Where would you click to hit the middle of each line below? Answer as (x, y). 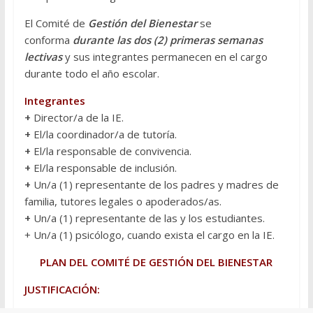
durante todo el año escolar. (92, 74)
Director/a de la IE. (77, 118)
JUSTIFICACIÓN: (62, 290)
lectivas (43, 57)
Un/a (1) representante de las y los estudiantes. (147, 218)
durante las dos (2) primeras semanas (167, 40)
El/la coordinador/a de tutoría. (103, 134)
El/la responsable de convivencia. (111, 151)
